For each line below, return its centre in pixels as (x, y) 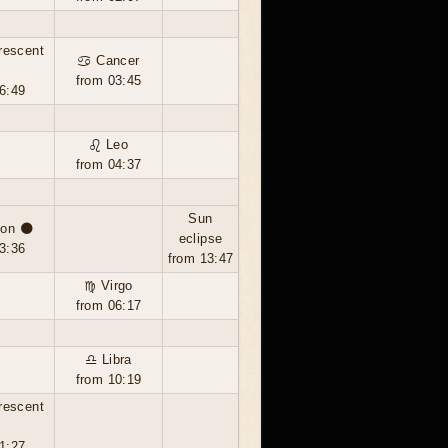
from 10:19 (108, 379)
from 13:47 (200, 258)
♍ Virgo (108, 285)
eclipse (200, 238)
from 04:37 (108, 164)
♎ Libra (108, 359)
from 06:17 (108, 305)
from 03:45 (108, 80)
